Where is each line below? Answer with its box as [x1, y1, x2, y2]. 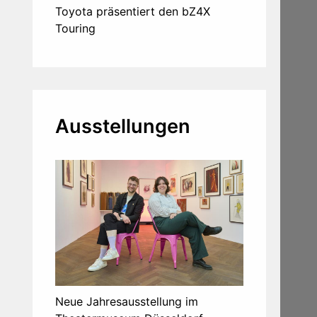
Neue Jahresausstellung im [55, 294, 198, 309]
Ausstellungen [55, 115, 190, 139]
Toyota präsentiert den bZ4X [55, 4, 210, 19]
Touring [55, 21, 96, 36]
